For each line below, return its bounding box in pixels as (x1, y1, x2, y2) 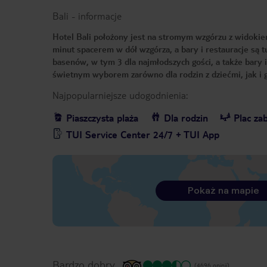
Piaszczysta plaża (66, 111, 138, 125)
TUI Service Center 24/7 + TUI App (66, 128, 219, 141)
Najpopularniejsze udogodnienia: (52, 89, 188, 102)
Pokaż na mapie (187, 185, 259, 197)
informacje (78, 10, 122, 23)
